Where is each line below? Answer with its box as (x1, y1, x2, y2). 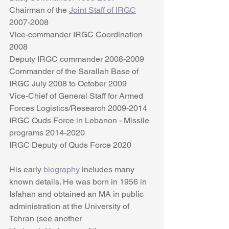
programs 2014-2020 (9, 128, 85, 138)
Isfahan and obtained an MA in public (9, 189, 146, 199)
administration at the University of (9, 201, 131, 212)
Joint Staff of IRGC (69, 5, 136, 15)
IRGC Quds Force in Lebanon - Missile (9, 116, 151, 126)
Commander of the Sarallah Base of (9, 66, 141, 77)
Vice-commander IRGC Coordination (9, 30, 147, 40)
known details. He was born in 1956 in (9, 177, 149, 187)
